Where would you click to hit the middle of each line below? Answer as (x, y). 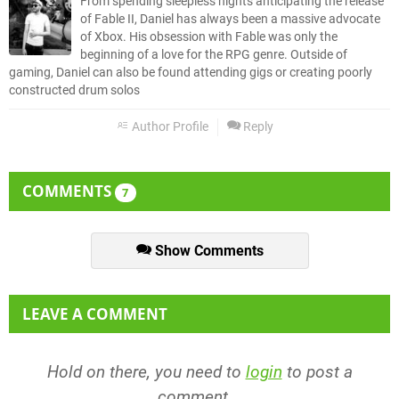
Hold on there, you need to (146, 372)
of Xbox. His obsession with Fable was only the (209, 37)
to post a (317, 372)
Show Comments (207, 250)
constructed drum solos (74, 90)
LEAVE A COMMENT (95, 314)
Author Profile (169, 126)
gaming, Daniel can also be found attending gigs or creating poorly (191, 72)
